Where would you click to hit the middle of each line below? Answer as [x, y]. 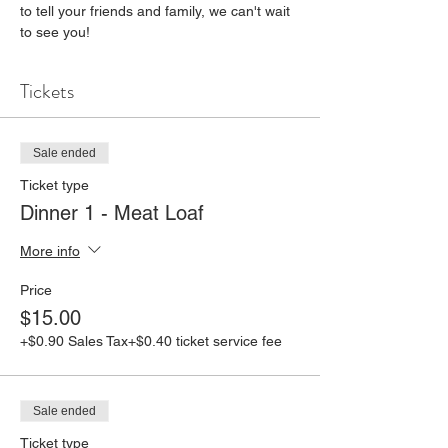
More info [50, 250]
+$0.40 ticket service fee [205, 341]
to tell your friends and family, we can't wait [157, 11]
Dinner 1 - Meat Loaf [112, 213]
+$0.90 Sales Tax [74, 341]
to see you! [55, 32]
